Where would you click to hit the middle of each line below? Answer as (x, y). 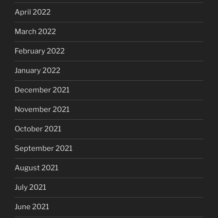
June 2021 (32, 207)
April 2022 (33, 12)
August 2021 (36, 168)
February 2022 (40, 51)
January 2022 (37, 71)
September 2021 (44, 149)
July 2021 (30, 188)
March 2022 (35, 32)
